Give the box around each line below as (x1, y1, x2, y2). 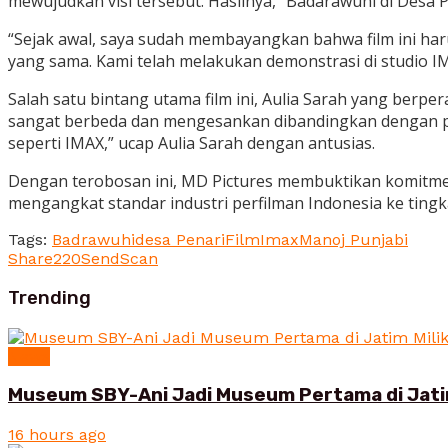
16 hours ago (8, 424, 106, 444)
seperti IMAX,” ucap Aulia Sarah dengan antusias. (8, 132, 375, 155)
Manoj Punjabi (299, 230, 408, 250)
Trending (8, 286, 91, 309)
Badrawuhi (52, 230, 135, 250)
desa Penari (135, 230, 225, 250)
